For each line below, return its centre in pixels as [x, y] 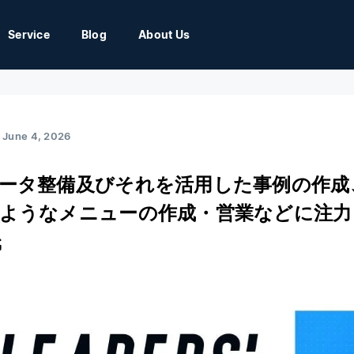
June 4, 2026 [37, 136]
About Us [164, 34]
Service [28, 34]
